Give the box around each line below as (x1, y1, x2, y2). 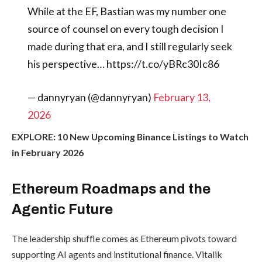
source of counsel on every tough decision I (27, 22, 224, 35)
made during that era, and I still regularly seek (27, 39, 232, 53)
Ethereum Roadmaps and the (12, 181, 211, 197)
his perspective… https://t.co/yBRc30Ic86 (27, 57, 219, 70)
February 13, (153, 91, 211, 104)
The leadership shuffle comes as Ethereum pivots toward (12, 233, 237, 244)
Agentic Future (12, 202, 113, 218)
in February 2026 (12, 147, 84, 158)
